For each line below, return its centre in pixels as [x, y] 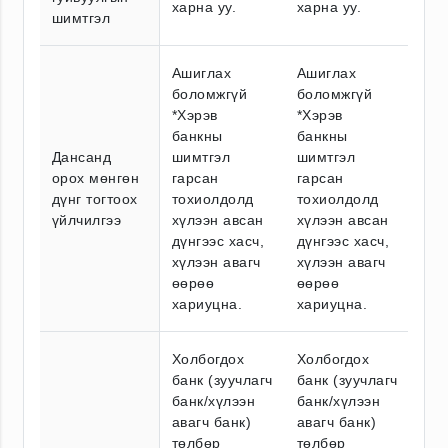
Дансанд [82, 156]
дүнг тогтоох [95, 198]
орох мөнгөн [96, 177]
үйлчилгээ [87, 219]
